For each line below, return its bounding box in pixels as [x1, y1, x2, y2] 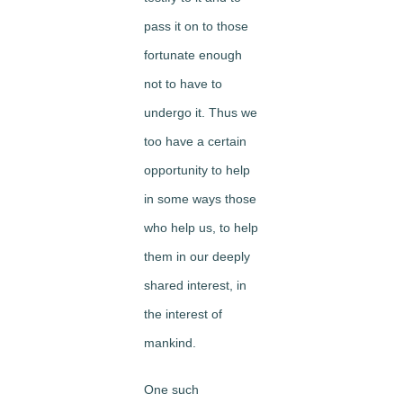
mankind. [144, 336, 196, 350]
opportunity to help [144, 163, 250, 177]
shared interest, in [144, 278, 246, 292]
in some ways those [144, 192, 256, 206]
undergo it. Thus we [144, 105, 257, 120]
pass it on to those [144, 19, 248, 33]
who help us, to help [144, 220, 258, 235]
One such [144, 382, 199, 397]
